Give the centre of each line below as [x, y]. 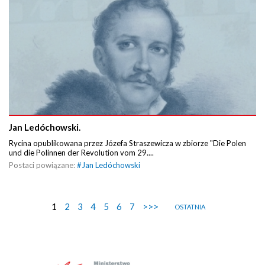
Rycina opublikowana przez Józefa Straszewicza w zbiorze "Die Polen [127, 143]
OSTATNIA [190, 206]
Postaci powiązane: [43, 165]
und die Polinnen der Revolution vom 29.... [81, 152]
